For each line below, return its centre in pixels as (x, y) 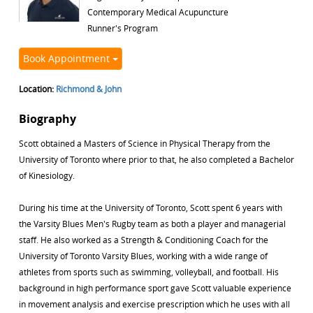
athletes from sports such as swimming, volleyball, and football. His (149, 272)
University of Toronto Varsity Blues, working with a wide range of (143, 256)
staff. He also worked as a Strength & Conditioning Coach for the (144, 240)
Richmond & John (89, 89)
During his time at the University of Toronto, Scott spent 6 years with (151, 208)
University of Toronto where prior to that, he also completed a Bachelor (156, 159)
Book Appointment (68, 58)
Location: (37, 89)
